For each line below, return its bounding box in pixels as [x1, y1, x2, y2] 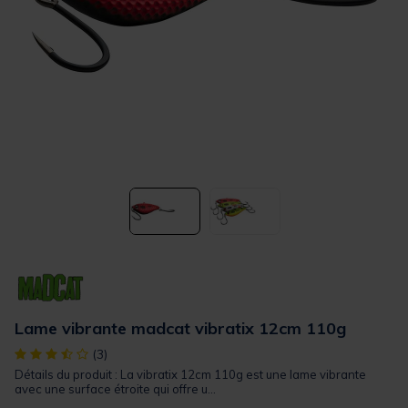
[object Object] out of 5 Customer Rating [14, 345, 259, 362]
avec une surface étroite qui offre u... [15, 382, 216, 397]
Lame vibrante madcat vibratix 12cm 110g [15, 318, 346, 340]
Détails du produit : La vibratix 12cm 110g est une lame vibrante [15, 367, 366, 382]
